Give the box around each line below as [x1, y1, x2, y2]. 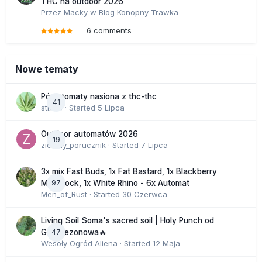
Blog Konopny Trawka [99, 8, 178, 18]
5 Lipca [98, 103, 125, 113]
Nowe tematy [15, 63, 78, 75]
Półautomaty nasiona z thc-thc [41, 92, 157, 102]
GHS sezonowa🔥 [41, 227, 107, 237]
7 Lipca [141, 140, 168, 150]
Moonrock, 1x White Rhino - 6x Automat [41, 178, 189, 188]
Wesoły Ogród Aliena [41, 239, 118, 249]
